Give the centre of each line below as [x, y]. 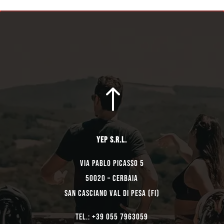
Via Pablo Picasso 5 [112, 164]
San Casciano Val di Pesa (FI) [112, 194]
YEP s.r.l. [112, 140]
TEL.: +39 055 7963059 [112, 217]
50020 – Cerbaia [112, 179]
